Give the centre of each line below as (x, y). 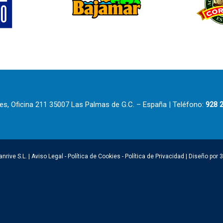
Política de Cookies (94, 157)
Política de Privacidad (155, 157)
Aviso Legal (47, 157)
